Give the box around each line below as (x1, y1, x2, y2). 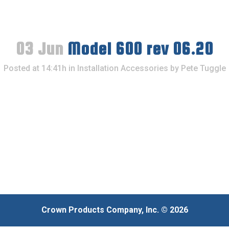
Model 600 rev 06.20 (63, 39, 213, 59)
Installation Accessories (77, 63, 168, 74)
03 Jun (16, 39, 63, 59)
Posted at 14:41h (3, 63, 66, 74)
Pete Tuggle (180, 63, 226, 74)
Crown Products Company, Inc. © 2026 (41, 205, 188, 215)
